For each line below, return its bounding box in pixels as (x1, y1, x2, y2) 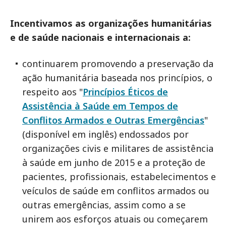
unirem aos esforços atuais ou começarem (22, 213, 208, 225)
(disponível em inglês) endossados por (22, 128, 189, 140)
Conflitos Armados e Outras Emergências (22, 114, 204, 126)
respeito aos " (22, 86, 83, 98)
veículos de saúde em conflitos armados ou (22, 185, 209, 197)
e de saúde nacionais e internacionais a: (10, 31, 191, 43)
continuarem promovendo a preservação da (22, 58, 213, 70)
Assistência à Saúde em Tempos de (22, 100, 178, 112)
